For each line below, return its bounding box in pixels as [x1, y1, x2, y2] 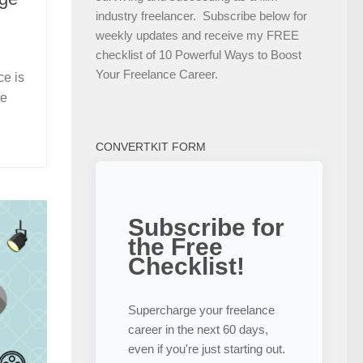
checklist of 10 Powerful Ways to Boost [96, 48, 301, 62]
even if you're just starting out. [128, 342, 285, 356]
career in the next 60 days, [128, 322, 268, 336]
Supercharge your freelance [128, 303, 275, 317]
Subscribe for [128, 214, 284, 241]
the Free [128, 233, 223, 260]
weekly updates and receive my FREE [96, 28, 299, 42]
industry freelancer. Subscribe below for [96, 9, 307, 23]
